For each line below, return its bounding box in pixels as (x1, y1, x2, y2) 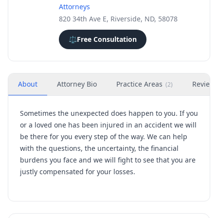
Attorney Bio (57, 79, 97, 89)
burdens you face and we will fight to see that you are (20, 155, 196, 164)
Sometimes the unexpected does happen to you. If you (20, 109, 198, 118)
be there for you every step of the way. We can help (20, 132, 187, 141)
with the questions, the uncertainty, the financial (20, 144, 179, 153)
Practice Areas (116, 79, 163, 89)
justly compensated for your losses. (20, 167, 135, 176)
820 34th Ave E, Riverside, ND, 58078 (59, 14, 178, 23)
